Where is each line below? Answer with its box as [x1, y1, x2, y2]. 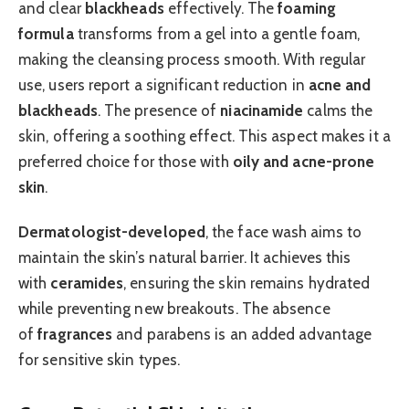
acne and [308, 76, 372, 95]
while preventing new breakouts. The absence [18, 299, 330, 318]
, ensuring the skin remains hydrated [123, 273, 371, 292]
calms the [303, 101, 373, 121]
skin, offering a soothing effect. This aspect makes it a [18, 127, 391, 146]
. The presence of [97, 101, 221, 121]
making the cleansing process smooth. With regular [18, 50, 366, 69]
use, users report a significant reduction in [18, 76, 309, 95]
